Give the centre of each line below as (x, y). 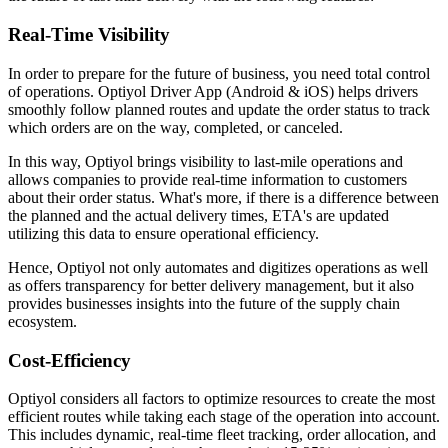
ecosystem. (42, 321)
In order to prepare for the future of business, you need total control (219, 73)
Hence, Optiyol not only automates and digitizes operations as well (218, 267)
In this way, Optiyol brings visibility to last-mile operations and (205, 161)
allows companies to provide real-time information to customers (207, 179)
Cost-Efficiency (69, 360)
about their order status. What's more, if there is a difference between (223, 197)
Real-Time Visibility (89, 35)
